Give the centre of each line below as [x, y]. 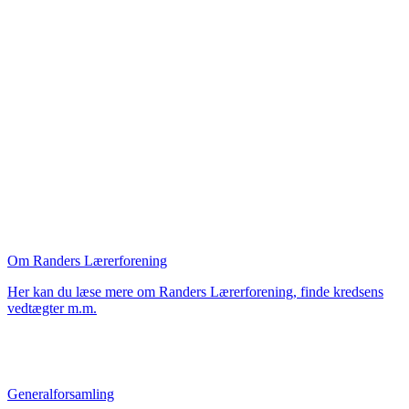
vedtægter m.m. [52, 308]
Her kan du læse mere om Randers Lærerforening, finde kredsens [195, 291]
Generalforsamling [61, 393]
